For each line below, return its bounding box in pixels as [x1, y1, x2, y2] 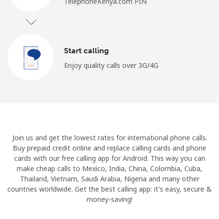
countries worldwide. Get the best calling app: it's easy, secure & [7, 184, 212, 194]
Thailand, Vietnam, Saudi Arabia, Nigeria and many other [20, 174, 199, 183]
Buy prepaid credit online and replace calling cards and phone [13, 143, 206, 153]
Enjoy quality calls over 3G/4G [64, 60, 158, 70]
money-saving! [87, 194, 132, 204]
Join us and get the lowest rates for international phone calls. [12, 132, 207, 142]
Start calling [64, 45, 109, 55]
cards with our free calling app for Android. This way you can [14, 153, 205, 163]
